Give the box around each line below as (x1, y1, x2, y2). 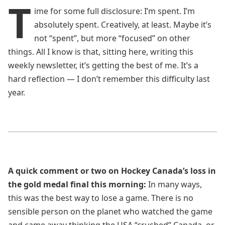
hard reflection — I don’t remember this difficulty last (8, 73, 210, 84)
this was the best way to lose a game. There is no (8, 192, 193, 203)
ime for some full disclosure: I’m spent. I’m (34, 6, 195, 17)
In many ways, (146, 179, 202, 190)
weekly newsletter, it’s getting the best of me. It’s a (8, 60, 198, 71)
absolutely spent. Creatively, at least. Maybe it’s (34, 19, 211, 30)
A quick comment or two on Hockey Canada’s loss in (8, 165, 216, 176)
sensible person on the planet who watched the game (8, 206, 212, 217)
